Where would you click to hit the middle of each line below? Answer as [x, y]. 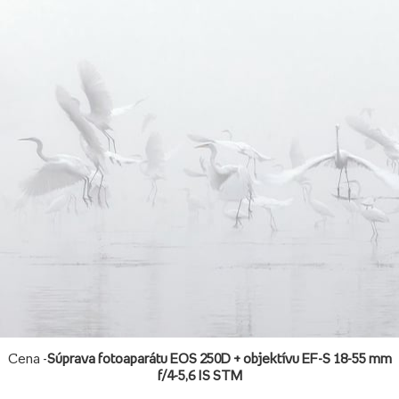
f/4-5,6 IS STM [199, 375]
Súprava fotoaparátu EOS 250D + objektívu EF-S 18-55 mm [219, 358]
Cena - [27, 358]
